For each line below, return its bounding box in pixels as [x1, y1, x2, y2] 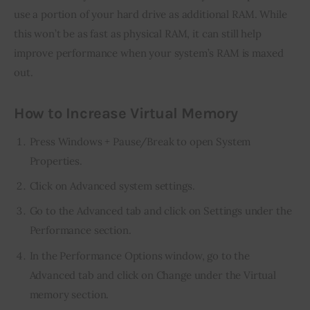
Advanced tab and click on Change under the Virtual [29, 268, 277, 282]
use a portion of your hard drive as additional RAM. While [14, 8, 290, 21]
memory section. [29, 287, 109, 301]
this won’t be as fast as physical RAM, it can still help [14, 27, 264, 41]
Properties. [29, 154, 82, 167]
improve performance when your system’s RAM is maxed [14, 46, 286, 60]
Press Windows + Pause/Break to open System [29, 134, 251, 148]
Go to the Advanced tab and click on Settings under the [29, 204, 292, 218]
